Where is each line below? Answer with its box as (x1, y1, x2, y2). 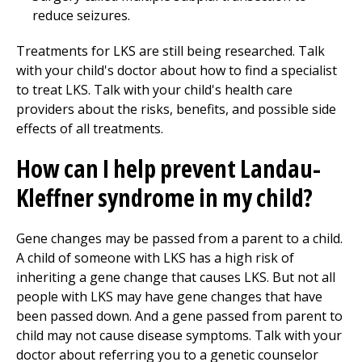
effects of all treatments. (16, 120, 163, 137)
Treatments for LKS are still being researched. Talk (16, 42, 325, 60)
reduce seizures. (32, 6, 130, 24)
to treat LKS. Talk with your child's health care (16, 81, 293, 99)
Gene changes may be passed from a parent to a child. (16, 229, 343, 247)
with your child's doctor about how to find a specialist (16, 61, 337, 79)
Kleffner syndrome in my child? (16, 181, 313, 214)
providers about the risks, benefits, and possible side (16, 100, 336, 118)
